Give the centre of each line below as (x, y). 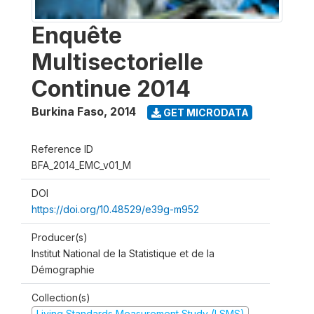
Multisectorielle (117, 62)
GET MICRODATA (205, 112)
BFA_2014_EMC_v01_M (81, 165)
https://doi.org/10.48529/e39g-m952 (115, 209)
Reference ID (62, 149)
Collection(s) (61, 298)
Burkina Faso (68, 111)
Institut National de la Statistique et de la (123, 253)
